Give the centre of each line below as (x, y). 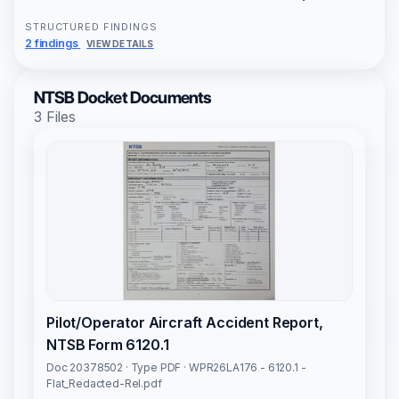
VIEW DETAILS (120, 44)
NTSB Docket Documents (123, 98)
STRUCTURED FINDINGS (91, 27)
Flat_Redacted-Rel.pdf (104, 384)
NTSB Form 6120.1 (108, 345)
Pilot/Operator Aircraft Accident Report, (185, 323)
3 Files (55, 117)
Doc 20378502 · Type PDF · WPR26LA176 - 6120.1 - (176, 368)
